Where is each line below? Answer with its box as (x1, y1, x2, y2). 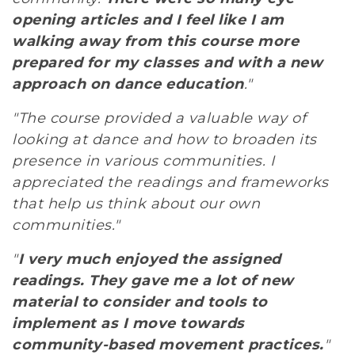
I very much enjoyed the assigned (17, 250, 281, 269)
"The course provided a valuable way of (12, 109, 306, 128)
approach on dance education (12, 75, 244, 94)
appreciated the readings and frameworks (12, 174, 329, 192)
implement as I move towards (12, 315, 245, 333)
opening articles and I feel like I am (12, 11, 284, 29)
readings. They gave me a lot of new (12, 272, 294, 290)
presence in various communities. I (12, 152, 274, 170)
